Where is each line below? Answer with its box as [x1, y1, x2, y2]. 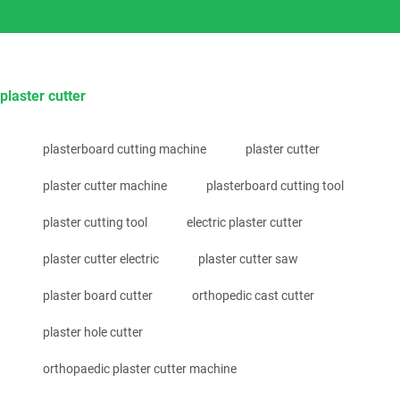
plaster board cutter [43, 287, 153, 303]
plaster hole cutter [43, 324, 143, 339]
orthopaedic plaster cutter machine [43, 361, 237, 376]
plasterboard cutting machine [43, 141, 206, 156]
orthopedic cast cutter [192, 287, 314, 303]
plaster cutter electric [43, 251, 159, 266]
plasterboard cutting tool [206, 178, 344, 193]
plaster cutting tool [43, 214, 147, 229]
